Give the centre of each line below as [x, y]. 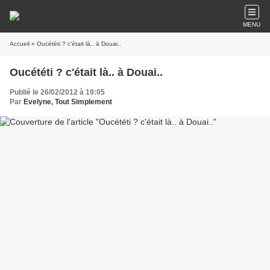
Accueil [20, 44]
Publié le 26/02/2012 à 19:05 [57, 92]
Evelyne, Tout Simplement [68, 102]
